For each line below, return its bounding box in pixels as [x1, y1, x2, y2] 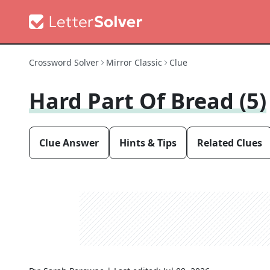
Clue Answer [39, 136, 99, 149]
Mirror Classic [106, 57, 162, 68]
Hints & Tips [119, 136, 177, 149]
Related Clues [197, 136, 262, 149]
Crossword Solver [29, 57, 99, 68]
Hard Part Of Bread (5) [29, 86, 266, 116]
